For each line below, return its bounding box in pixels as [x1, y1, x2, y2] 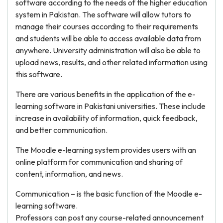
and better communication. [15, 125, 108, 135]
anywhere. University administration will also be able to [15, 45, 201, 55]
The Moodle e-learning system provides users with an [15, 145, 196, 155]
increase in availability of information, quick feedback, [15, 113, 198, 123]
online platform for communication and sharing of [15, 157, 183, 167]
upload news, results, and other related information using [15, 57, 208, 67]
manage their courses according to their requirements [15, 21, 198, 31]
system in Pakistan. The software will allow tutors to [15, 9, 191, 19]
